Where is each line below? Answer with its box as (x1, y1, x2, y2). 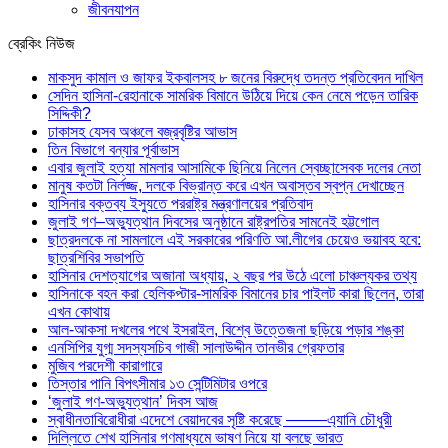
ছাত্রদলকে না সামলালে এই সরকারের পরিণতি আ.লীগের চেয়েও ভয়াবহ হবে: (48, 230, 421, 248)
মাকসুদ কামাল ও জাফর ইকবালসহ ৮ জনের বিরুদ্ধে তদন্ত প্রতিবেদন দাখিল (48, 68, 423, 86)
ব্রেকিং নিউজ (8, 34, 75, 52)
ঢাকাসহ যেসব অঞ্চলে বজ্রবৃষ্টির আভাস (48, 122, 237, 140)
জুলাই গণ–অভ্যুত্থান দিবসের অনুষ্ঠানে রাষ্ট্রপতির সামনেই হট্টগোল (48, 212, 379, 230)
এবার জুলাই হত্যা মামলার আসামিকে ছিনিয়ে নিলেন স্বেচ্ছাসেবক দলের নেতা (48, 158, 421, 176)
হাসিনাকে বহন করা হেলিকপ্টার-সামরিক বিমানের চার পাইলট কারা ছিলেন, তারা (48, 284, 424, 302)
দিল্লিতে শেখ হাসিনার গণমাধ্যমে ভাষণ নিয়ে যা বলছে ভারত (48, 428, 343, 446)
